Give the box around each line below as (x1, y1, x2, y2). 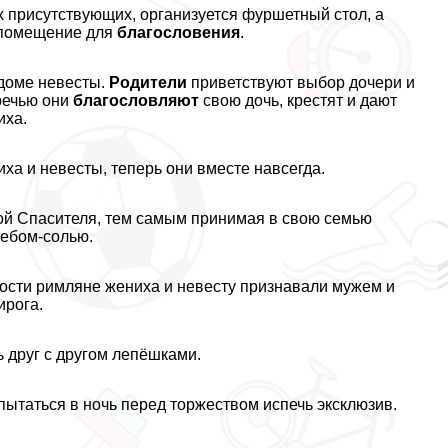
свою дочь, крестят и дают (199, 91, 398, 109)
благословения (117, 23, 241, 41)
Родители (109, 73, 188, 91)
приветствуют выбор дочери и (187, 73, 416, 91)
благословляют (73, 91, 200, 109)
